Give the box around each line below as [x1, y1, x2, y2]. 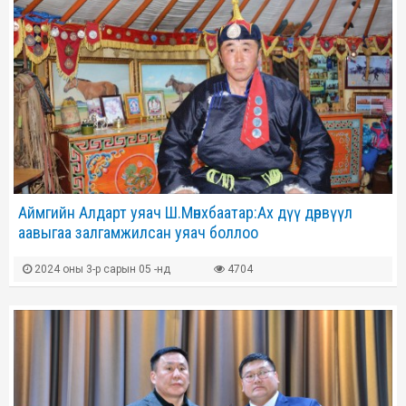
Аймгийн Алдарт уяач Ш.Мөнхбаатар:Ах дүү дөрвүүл [18, 202, 353, 222]
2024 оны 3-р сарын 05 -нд [32, 262, 170, 275]
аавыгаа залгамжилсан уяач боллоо [18, 222, 258, 242]
